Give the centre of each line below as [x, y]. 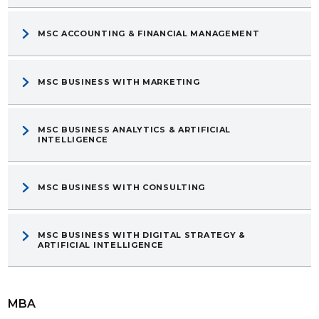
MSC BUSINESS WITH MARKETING [119, 82]
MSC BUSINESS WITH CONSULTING [122, 188]
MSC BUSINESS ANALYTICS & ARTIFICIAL [135, 130]
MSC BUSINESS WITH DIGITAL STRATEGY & [142, 235]
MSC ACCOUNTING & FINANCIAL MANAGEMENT [149, 34]
